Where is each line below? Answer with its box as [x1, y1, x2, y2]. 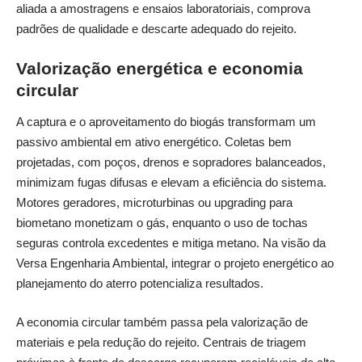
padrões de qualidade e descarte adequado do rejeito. [16, 22, 300, 36]
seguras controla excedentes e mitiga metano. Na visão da [16, 236, 326, 250]
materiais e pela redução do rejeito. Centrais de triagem [16, 335, 306, 349]
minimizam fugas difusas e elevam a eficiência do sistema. [16, 175, 326, 190]
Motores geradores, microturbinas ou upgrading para [16, 196, 293, 210]
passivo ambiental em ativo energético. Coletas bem [16, 135, 292, 149]
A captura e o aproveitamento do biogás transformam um [16, 115, 316, 129]
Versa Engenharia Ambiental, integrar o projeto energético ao [16, 256, 334, 271]
